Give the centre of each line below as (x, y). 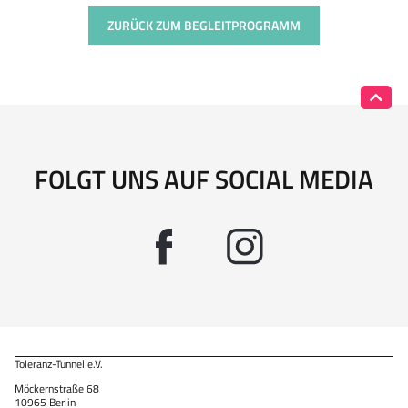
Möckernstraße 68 (57, 388)
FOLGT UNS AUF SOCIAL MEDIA (204, 179)
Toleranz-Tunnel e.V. (59, 364)
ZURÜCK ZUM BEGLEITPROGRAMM (204, 25)
